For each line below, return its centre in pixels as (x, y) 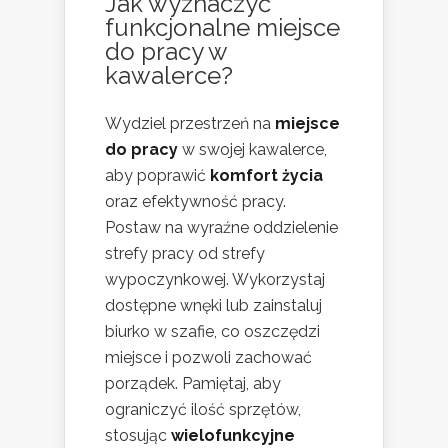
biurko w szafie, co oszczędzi (212, 332)
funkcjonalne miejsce (222, 28)
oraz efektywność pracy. (195, 202)
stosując (138, 436)
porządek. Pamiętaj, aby (193, 384)
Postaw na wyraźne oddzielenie (221, 228)
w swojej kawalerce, (252, 150)
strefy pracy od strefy (185, 254)
